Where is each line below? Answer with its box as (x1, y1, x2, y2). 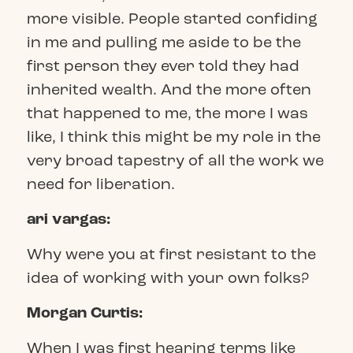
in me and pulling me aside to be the (26, 32, 301, 52)
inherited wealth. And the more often (26, 79, 311, 99)
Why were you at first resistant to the (26, 243, 316, 264)
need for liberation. (26, 173, 175, 194)
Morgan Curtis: (26, 303, 143, 324)
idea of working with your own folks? (26, 267, 309, 288)
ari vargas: (26, 209, 110, 230)
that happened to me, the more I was (26, 102, 308, 123)
